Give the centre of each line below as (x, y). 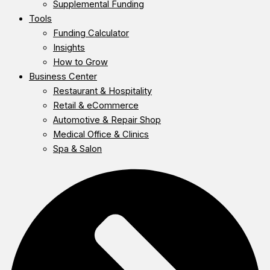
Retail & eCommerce (96, 105)
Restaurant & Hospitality (102, 91)
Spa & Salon (77, 149)
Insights (69, 47)
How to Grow (80, 62)
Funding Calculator (91, 33)
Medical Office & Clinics (101, 134)
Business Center (63, 76)
